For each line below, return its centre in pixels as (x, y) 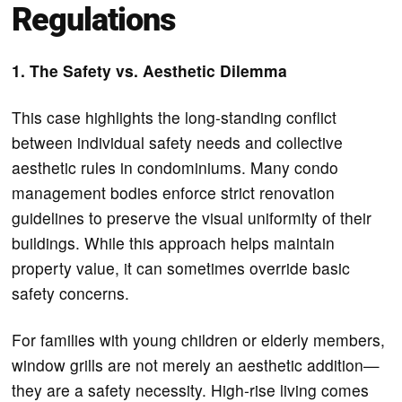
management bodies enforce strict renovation (174, 192)
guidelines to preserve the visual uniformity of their (192, 217)
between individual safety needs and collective (178, 142)
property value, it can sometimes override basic (181, 267)
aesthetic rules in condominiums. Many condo (175, 167)
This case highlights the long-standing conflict (175, 117)
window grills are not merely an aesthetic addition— (196, 364)
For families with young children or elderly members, (199, 339)
